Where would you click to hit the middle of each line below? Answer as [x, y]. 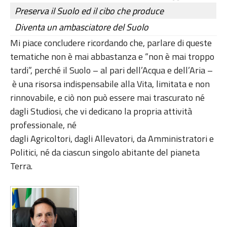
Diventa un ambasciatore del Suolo [82, 27]
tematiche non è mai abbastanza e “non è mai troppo [112, 57]
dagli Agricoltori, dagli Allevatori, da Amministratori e [113, 139]
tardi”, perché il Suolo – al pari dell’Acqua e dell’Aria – [111, 70]
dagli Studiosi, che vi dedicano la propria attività [101, 111]
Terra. [23, 166]
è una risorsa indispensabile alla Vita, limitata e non [110, 84]
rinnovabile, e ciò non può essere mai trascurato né [107, 98]
